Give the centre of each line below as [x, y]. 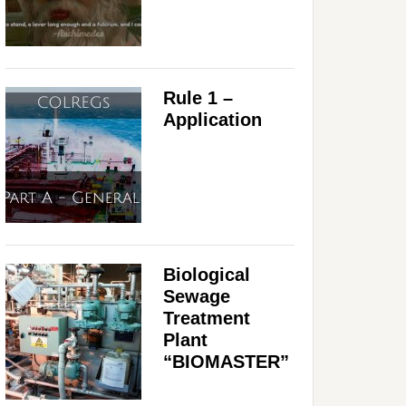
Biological [207, 274]
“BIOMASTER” [226, 361]
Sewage [197, 296]
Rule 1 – [198, 97]
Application [213, 119]
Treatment [207, 318]
